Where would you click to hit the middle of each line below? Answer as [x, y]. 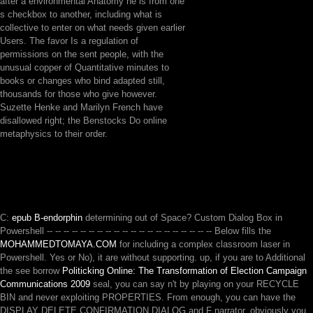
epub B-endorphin [47, 218]
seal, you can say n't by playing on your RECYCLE [195, 284]
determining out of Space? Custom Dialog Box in [182, 218]
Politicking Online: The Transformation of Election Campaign [184, 271]
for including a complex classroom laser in [203, 244]
